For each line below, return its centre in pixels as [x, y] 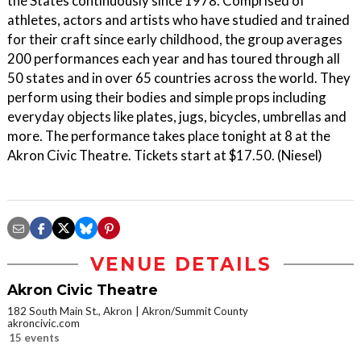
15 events [34, 338]
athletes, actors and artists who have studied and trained [178, 20]
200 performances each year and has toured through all [174, 58]
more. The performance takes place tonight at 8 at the [169, 136]
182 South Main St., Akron [70, 311]
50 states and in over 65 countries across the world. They [179, 78]
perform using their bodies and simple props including [167, 97]
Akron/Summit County [195, 311]
